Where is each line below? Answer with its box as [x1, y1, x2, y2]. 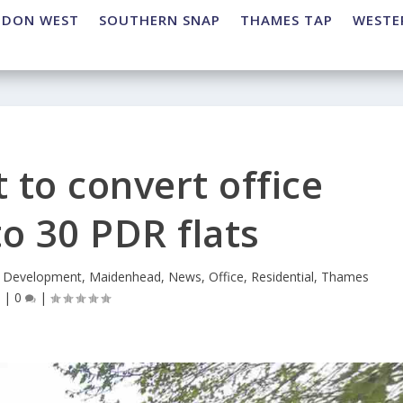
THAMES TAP [240, 11, 333, 30]
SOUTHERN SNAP [99, 11, 220, 30]
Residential [250, 268, 314, 286]
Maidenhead [88, 268, 161, 286]
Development [2, 268, 82, 286]
